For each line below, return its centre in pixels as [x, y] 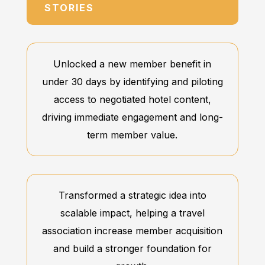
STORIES [69, 8]
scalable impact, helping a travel [132, 213]
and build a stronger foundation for [132, 249]
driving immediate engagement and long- [132, 117]
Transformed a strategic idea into [132, 195]
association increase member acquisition [132, 231]
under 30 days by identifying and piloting [132, 82]
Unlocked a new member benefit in [132, 64]
